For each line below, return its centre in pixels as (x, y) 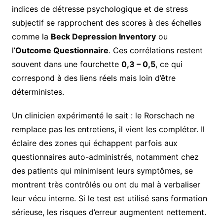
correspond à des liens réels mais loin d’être (93, 78)
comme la (31, 37)
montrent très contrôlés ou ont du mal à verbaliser (106, 185)
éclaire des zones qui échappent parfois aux (94, 143)
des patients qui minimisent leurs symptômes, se (102, 171)
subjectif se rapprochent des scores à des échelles (106, 23)
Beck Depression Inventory (103, 37)
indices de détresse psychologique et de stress (100, 9)
